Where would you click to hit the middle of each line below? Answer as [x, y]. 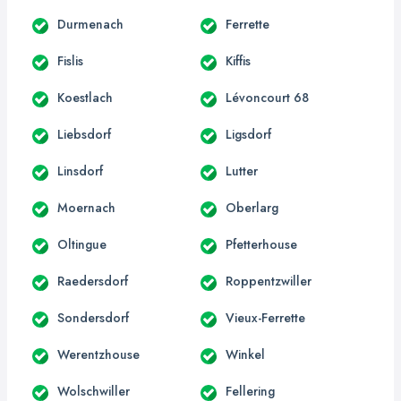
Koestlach [85, 97]
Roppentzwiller [269, 281]
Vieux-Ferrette [265, 317]
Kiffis [238, 60]
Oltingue [82, 244]
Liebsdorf [84, 134]
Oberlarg [252, 207]
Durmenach [90, 24]
